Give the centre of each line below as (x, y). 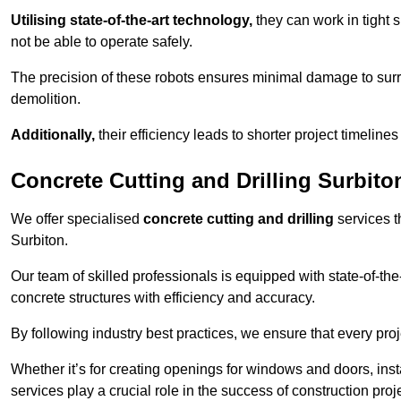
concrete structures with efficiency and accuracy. (163, 298)
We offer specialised (77, 219)
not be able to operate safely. (102, 42)
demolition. (46, 99)
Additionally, (53, 135)
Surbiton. (39, 241)
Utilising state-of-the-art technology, (132, 21)
